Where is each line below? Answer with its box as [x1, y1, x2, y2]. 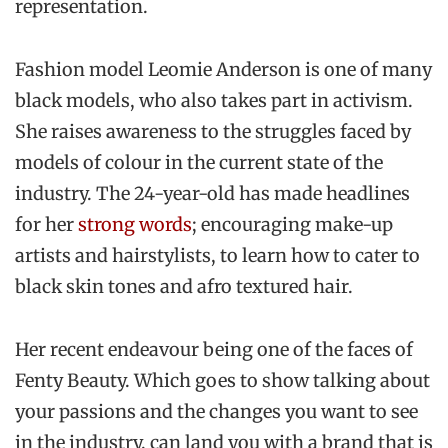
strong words [78, 212, 192, 236]
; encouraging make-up [192, 212, 393, 236]
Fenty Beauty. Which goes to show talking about [15, 369, 430, 392]
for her [15, 212, 78, 236]
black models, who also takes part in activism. [15, 88, 413, 112]
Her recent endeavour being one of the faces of [15, 338, 413, 361]
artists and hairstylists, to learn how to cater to [15, 243, 420, 267]
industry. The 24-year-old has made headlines [15, 181, 410, 205]
